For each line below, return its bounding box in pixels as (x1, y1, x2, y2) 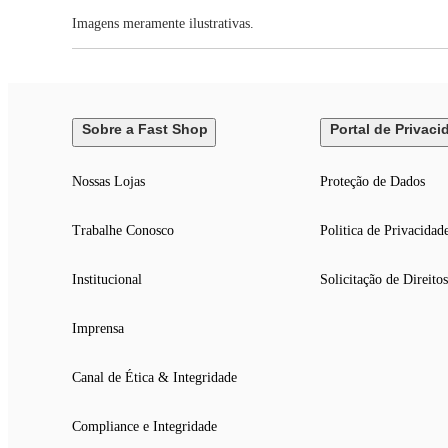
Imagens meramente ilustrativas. (72, 16, 254, 32)
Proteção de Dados (319, 174, 425, 190)
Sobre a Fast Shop (82, 121, 208, 138)
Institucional (72, 272, 142, 288)
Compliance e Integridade (72, 419, 217, 435)
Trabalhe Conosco (72, 223, 174, 239)
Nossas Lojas (72, 174, 145, 190)
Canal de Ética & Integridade (72, 370, 237, 386)
